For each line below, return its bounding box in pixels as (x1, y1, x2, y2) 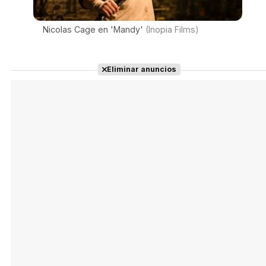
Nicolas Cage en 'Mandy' (43, 24, 145, 34)
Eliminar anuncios (106, 64, 176, 74)
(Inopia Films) (145, 24, 199, 34)
